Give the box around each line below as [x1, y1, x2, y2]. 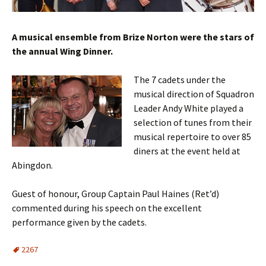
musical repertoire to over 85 [134, 130, 251, 142]
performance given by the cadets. [12, 216, 147, 228]
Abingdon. [12, 159, 53, 171]
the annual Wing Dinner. [12, 45, 113, 57]
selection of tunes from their [134, 116, 252, 128]
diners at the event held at [134, 144, 240, 157]
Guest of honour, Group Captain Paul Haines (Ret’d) [12, 187, 219, 199]
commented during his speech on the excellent [12, 201, 202, 214]
